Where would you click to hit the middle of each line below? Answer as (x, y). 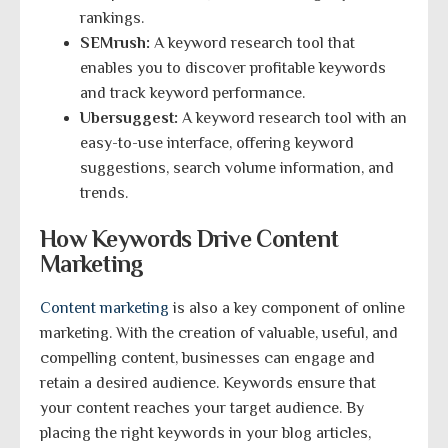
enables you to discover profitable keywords (233, 68)
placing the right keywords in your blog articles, (205, 432)
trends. (104, 193)
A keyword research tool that (254, 43)
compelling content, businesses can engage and (207, 357)
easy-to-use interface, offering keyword (217, 143)
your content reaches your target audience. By (202, 407)
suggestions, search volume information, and (237, 168)
